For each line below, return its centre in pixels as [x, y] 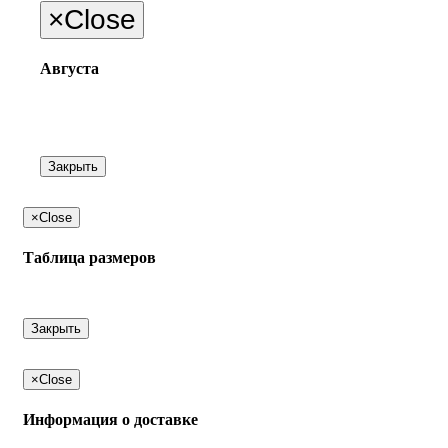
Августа [69, 69]
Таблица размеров [89, 257]
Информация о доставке [110, 420]
